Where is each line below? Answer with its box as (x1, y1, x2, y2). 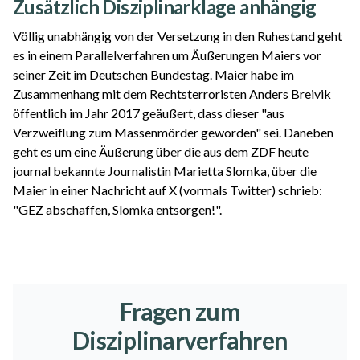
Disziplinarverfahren (72, 325, 288, 354)
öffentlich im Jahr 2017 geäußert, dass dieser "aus (13, 104, 284, 121)
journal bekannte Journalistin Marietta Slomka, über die (13, 162, 317, 178)
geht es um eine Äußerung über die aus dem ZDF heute (13, 143, 309, 159)
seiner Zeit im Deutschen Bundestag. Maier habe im (13, 66, 294, 82)
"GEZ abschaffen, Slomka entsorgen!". (13, 201, 222, 217)
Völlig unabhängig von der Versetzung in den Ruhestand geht (13, 27, 342, 43)
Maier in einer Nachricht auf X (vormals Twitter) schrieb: (13, 182, 322, 198)
